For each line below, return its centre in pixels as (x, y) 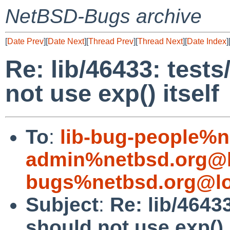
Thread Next (160, 41)
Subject (62, 204)
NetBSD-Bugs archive (103, 16)
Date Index (207, 41)
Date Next (66, 41)
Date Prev (25, 41)
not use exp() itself (112, 93)
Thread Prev (111, 41)
